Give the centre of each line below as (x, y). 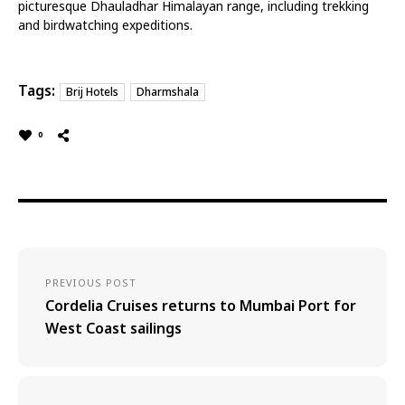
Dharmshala (168, 91)
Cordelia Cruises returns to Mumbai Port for (201, 305)
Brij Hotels (92, 91)
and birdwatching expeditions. (105, 24)
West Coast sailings (113, 328)
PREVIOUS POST (91, 282)
